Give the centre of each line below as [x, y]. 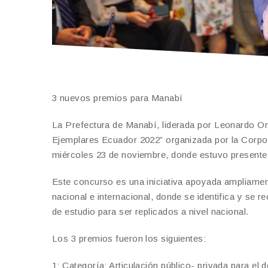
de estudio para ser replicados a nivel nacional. [150, 211]
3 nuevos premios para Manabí [118, 98]
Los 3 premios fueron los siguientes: [129, 238]
